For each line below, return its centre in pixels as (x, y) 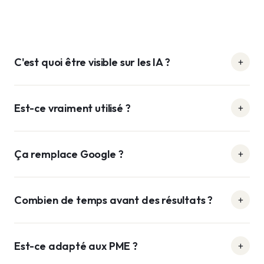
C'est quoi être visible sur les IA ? (92, 62)
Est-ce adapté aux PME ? (76, 246)
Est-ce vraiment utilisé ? (72, 108)
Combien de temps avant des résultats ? (114, 200)
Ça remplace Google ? (69, 154)
